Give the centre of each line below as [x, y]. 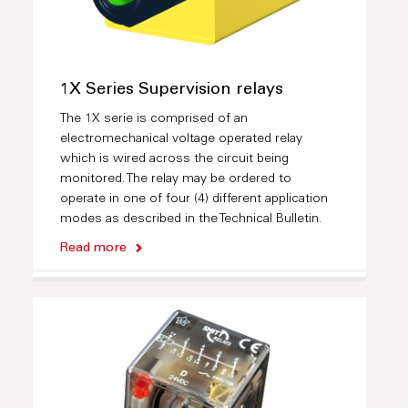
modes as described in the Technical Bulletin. [190, 220]
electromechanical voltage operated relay [181, 140]
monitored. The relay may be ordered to [175, 180]
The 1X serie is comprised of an [153, 120]
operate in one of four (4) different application [194, 200]
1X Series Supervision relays [171, 91]
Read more [93, 249]
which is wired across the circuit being [174, 160]
